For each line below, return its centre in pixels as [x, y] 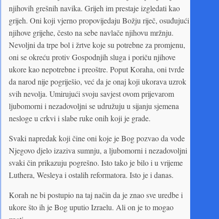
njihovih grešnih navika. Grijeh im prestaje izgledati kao [94, 8]
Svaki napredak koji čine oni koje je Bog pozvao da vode [97, 138]
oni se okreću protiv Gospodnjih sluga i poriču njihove [92, 57]
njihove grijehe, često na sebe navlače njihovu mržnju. [91, 32]
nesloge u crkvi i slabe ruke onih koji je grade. [80, 118]
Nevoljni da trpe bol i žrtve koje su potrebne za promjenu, [97, 44]
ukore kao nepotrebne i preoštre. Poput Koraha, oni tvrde [97, 69]
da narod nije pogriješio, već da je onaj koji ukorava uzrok [98, 81]
